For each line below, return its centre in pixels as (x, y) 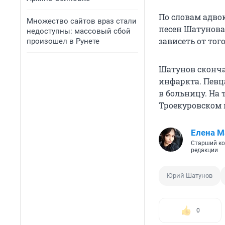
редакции (204, 150)
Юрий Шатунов (190, 175)
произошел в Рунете (63, 41)
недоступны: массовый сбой (79, 31)
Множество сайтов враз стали (82, 21)
